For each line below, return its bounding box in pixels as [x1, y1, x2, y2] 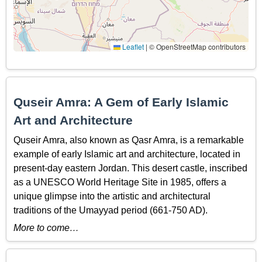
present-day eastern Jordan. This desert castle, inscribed [13, 163, 247, 173]
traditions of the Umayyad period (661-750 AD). [13, 205, 208, 215]
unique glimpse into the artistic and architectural [13, 191, 211, 201]
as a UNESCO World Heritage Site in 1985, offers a [13, 177, 226, 187]
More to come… [13, 223, 79, 233]
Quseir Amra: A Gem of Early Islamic [13, 95, 229, 109]
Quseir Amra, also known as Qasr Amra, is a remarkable [13, 135, 244, 145]
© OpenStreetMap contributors [147, 42, 246, 52]
